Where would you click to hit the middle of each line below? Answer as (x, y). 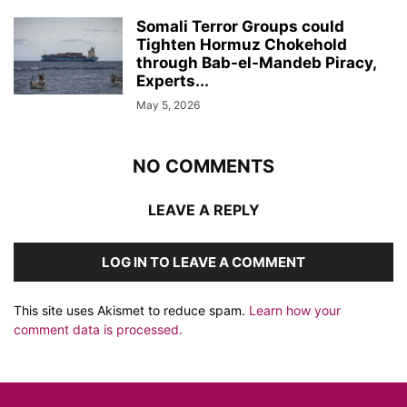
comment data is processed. (98, 330)
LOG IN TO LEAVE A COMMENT (203, 263)
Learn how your (295, 311)
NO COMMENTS (203, 167)
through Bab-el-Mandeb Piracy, (256, 63)
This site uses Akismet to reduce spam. (131, 311)
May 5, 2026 (168, 105)
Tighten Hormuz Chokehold (242, 45)
